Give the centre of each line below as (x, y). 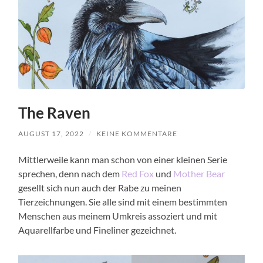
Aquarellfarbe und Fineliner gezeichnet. (97, 230)
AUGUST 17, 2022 (51, 133)
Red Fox (138, 173)
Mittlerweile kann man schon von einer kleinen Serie (123, 159)
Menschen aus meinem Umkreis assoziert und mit (118, 215)
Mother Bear (199, 173)
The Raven (55, 112)
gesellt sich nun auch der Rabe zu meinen (100, 187)
